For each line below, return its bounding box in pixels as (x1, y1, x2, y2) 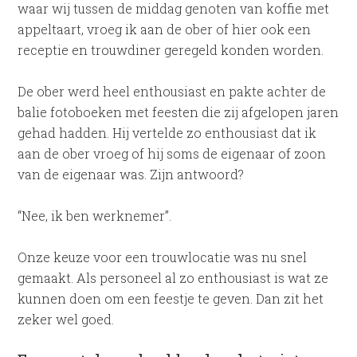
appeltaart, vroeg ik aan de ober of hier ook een (18, 21, 312, 37)
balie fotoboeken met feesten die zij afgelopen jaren (18, 104, 339, 120)
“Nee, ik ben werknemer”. (18, 207, 172, 224)
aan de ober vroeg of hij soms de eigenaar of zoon (18, 145, 327, 162)
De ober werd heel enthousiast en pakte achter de (18, 83, 327, 100)
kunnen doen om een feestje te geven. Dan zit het (18, 290, 324, 307)
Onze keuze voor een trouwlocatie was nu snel (18, 249, 308, 265)
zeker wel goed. (18, 311, 115, 328)
